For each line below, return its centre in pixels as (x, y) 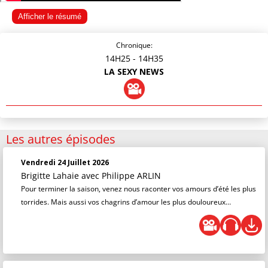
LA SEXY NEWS (134, 71)
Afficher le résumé (50, 16)
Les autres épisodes (61, 139)
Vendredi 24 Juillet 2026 (65, 162)
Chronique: (134, 45)
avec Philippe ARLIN (121, 176)
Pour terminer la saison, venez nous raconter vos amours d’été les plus (138, 189)
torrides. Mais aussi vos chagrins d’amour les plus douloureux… (126, 202)
